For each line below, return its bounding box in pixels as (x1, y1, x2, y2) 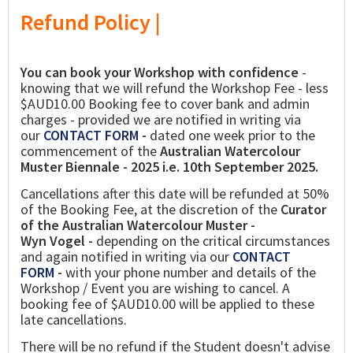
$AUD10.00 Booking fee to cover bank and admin (20, 95, 310, 113)
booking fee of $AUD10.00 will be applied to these (20, 295, 314, 314)
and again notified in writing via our (20, 247, 232, 266)
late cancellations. (20, 310, 130, 329)
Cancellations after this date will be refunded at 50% (20, 184, 329, 203)
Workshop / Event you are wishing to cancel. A (20, 279, 290, 298)
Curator (281, 200, 326, 219)
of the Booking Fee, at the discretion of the (20, 200, 281, 219)
